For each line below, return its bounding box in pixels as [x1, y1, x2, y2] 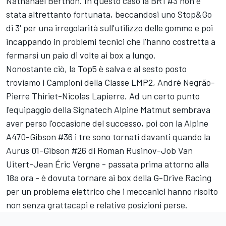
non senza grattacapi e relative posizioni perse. [6, 199, 188, 211]
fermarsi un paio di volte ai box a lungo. [6, 49, 156, 61]
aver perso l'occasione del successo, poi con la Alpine [6, 118, 208, 129]
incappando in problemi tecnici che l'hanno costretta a [6, 36, 215, 47]
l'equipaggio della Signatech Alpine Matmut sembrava [6, 104, 210, 116]
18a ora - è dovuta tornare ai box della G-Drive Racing [6, 172, 211, 184]
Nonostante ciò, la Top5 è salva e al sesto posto [6, 63, 187, 75]
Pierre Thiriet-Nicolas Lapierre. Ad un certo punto [6, 90, 200, 102]
